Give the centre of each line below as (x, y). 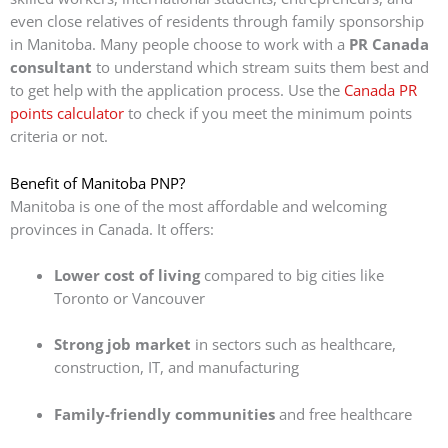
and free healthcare (343, 413)
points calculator (67, 113)
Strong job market (122, 344)
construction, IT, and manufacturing (176, 367)
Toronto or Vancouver (129, 297)
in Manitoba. (53, 44)
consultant (51, 67)
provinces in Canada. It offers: (112, 228)
